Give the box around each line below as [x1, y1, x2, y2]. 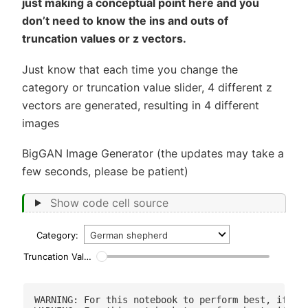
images [22, 115, 59, 130]
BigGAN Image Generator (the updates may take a [22, 146, 284, 161]
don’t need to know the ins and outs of [22, 14, 228, 28]
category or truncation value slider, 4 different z [22, 80, 272, 94]
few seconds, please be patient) [22, 164, 188, 179]
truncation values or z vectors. [22, 32, 186, 46]
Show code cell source [49, 195, 168, 210]
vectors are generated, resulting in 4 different [22, 98, 259, 112]
